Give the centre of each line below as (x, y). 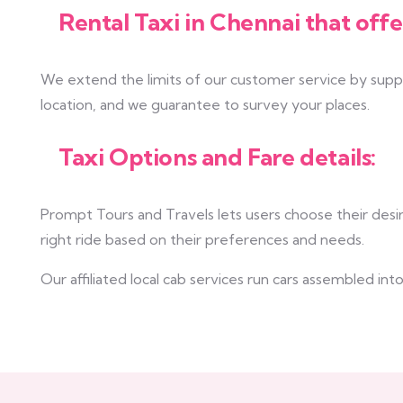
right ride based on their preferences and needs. (202, 239)
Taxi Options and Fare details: (217, 157)
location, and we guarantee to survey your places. (205, 104)
